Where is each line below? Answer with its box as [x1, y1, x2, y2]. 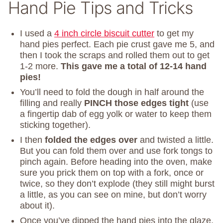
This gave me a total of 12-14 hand [61, 61, 207, 71]
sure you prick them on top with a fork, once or [20, 167, 204, 178]
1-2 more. [20, 61, 61, 71]
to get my [154, 28, 194, 38]
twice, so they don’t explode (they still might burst [20, 178, 215, 189]
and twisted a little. [137, 134, 214, 145]
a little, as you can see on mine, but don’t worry [20, 189, 207, 200]
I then [20, 134, 45, 145]
